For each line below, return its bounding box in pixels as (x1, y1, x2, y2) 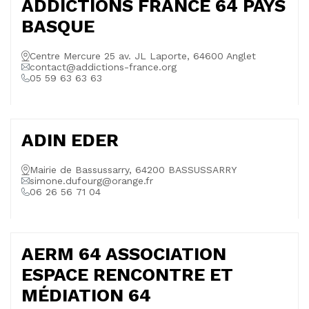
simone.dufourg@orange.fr (30, 175, 153, 186)
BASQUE (21, 16, 94, 37)
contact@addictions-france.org (30, 61, 177, 72)
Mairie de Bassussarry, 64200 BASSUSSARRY (30, 164, 237, 175)
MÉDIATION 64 (21, 285, 151, 306)
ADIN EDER (21, 130, 119, 150)
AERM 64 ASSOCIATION (21, 243, 226, 264)
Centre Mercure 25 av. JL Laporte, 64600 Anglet (30, 50, 256, 61)
